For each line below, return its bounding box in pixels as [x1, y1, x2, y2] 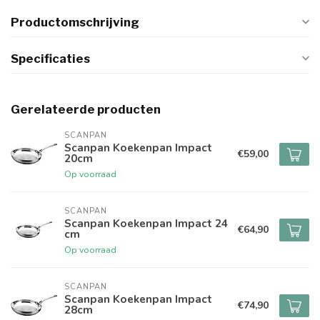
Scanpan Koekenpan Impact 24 [64, 216, 228, 231]
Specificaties [11, 51, 90, 66]
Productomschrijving [11, 15, 139, 29]
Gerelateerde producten [11, 102, 161, 116]
